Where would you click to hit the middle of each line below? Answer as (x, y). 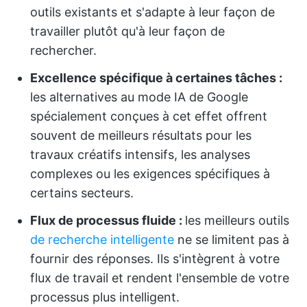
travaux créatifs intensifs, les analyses (140, 155)
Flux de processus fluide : (108, 220)
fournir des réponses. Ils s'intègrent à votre (155, 259)
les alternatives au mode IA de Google (139, 97)
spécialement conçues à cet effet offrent (149, 116)
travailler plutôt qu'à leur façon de (127, 31)
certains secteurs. (82, 193)
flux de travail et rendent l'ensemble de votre (160, 278)
